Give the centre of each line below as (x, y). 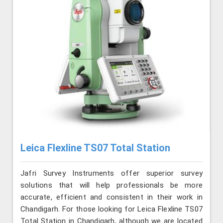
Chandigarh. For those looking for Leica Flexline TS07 (111, 209)
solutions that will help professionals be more (111, 185)
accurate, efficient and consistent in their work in (111, 197)
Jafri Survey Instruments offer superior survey (111, 173)
